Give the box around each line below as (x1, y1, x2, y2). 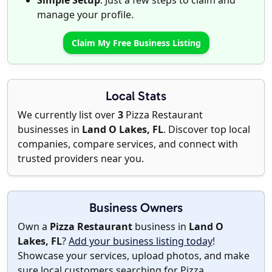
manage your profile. (37, 8, 134, 22)
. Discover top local (163, 123, 250, 137)
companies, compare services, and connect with (18, 137, 238, 151)
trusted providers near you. (18, 152, 144, 166)
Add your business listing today (69, 234, 212, 248)
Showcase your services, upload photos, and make (18, 249, 250, 263)
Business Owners (89, 200, 183, 216)
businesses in (18, 123, 82, 137)
